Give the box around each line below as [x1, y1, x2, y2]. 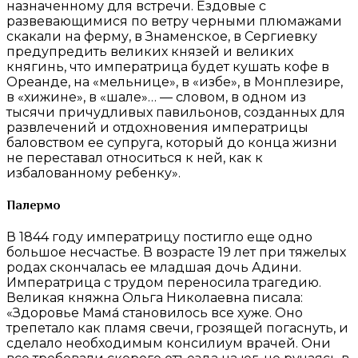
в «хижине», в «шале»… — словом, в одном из [6, 89, 306, 105]
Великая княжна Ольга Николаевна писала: [6, 289, 303, 305]
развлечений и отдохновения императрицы [6, 120, 308, 136]
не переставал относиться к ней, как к [6, 150, 263, 166]
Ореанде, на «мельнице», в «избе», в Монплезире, [6, 74, 343, 90]
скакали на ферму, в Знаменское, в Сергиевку [6, 29, 317, 45]
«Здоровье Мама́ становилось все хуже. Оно [6, 304, 303, 320]
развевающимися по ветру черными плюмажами [6, 14, 342, 30]
